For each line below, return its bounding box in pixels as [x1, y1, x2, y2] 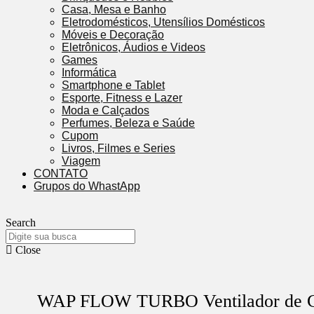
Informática [62, 67, 116, 78]
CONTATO [34, 168, 88, 179]
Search [6, 217, 36, 228]
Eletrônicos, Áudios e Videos [62, 41, 205, 53]
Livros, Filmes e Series [62, 142, 175, 154]
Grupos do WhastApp [34, 180, 140, 192]
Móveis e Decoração [62, 29, 164, 41]
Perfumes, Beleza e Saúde [62, 117, 195, 129]
